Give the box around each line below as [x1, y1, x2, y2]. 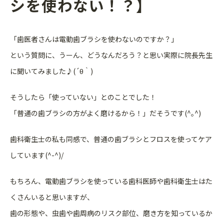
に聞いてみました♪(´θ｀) [10, 66, 93, 76]
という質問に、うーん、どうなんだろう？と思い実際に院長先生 [10, 50, 212, 60]
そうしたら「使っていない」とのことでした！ [10, 92, 156, 102]
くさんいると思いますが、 [10, 192, 94, 202]
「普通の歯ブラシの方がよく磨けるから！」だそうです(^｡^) [10, 108, 201, 118]
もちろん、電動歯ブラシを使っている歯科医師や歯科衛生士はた [10, 176, 212, 186]
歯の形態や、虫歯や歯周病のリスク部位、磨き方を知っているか [10, 208, 212, 218]
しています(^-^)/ [10, 150, 63, 160]
